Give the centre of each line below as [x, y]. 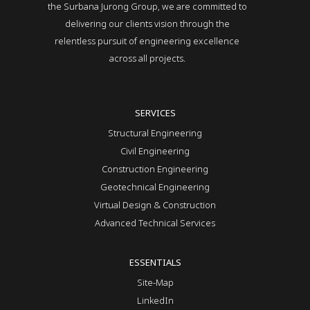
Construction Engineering [155, 169]
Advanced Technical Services [155, 223]
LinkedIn [155, 301]
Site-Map [155, 283]
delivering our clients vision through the [147, 24]
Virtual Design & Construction [155, 205]
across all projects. [147, 58]
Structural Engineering [155, 133]
